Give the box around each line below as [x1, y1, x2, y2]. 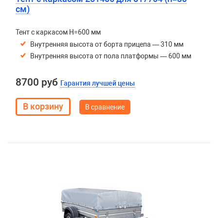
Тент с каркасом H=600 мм [15, 28, 101, 36]
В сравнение [85, 103, 125, 111]
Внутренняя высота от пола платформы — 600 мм [30, 52, 191, 60]
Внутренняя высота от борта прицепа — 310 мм [30, 40, 183, 48]
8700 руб [15, 76, 60, 88]
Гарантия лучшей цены [60, 79, 135, 87]
